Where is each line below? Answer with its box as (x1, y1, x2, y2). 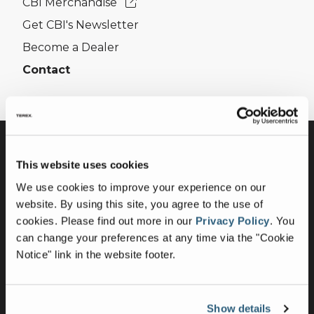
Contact (22, 63, 70, 76)
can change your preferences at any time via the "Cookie (16, 231, 294, 243)
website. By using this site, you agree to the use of (16, 198, 263, 210)
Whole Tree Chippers (11, 282, 131, 296)
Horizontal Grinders (11, 260, 121, 273)
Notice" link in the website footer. (16, 248, 176, 260)
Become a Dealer (22, 41, 119, 54)
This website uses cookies (16, 158, 149, 171)
